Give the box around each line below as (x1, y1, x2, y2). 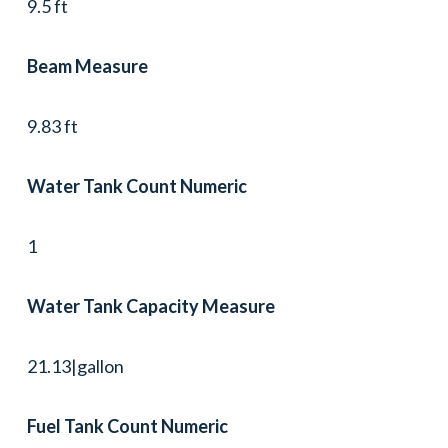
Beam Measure (26, 54, 148, 77)
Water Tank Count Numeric (26, 174, 247, 197)
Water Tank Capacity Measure (26, 294, 275, 317)
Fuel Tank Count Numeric (26, 414, 228, 437)
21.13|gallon (26, 354, 124, 377)
